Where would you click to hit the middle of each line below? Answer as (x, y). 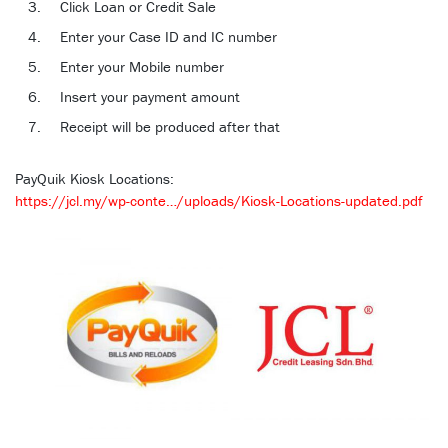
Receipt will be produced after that (170, 126)
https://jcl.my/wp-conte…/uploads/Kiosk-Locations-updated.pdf (219, 200)
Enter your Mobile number (142, 66)
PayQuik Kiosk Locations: (94, 178)
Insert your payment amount (150, 96)
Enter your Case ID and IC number (168, 36)
